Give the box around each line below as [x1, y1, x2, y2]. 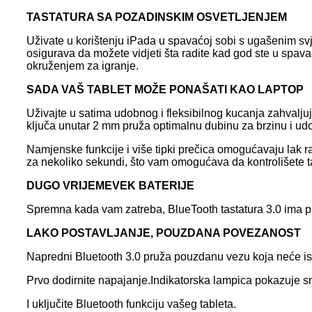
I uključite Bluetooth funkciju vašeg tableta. [26, 297, 236, 310]
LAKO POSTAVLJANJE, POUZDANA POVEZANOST [26, 226, 301, 239]
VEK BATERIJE [112, 179, 194, 192]
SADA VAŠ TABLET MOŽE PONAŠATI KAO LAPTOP [26, 83, 304, 95]
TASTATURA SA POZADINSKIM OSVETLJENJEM [26, 10, 287, 23]
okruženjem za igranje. [26, 59, 139, 72]
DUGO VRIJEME [26, 179, 112, 192]
